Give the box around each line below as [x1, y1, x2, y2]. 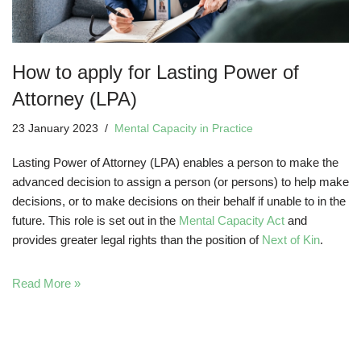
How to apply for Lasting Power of [12, 61, 299, 84]
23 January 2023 [12, 122, 98, 135]
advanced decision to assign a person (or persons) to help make [12, 175, 349, 189]
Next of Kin [262, 233, 320, 247]
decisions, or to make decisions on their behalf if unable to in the [12, 194, 346, 209]
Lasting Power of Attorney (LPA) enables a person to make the [12, 156, 338, 170]
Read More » [12, 276, 81, 291]
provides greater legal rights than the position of [12, 233, 262, 247]
